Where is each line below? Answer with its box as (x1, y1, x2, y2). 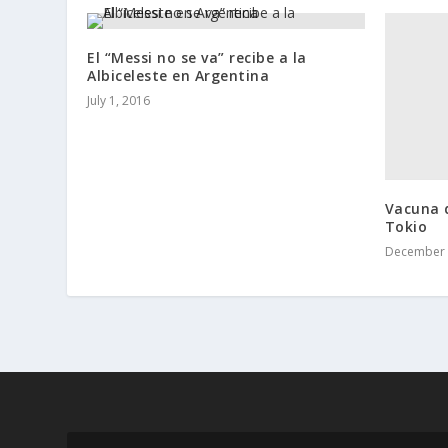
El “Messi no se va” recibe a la (87, 48, 307, 68)
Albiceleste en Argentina (87, 66, 270, 86)
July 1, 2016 (87, 92, 151, 110)
